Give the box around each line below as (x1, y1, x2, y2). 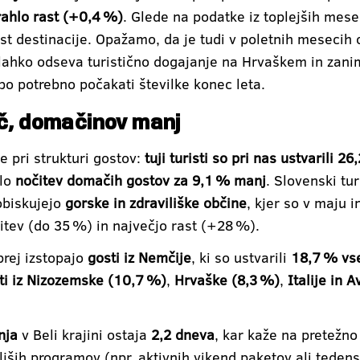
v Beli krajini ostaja (18, 325, 151, 344)
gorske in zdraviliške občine (65, 193, 247, 212)
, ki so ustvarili (191, 247, 291, 267)
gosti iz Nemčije (88, 247, 191, 267)
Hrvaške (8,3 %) (174, 270, 280, 289)
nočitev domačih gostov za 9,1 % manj (15, 170, 266, 190)
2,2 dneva (151, 325, 215, 344)
